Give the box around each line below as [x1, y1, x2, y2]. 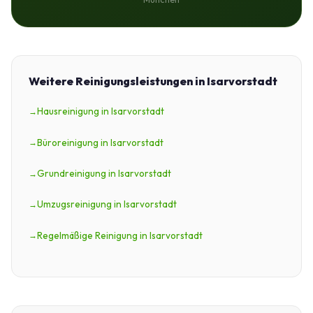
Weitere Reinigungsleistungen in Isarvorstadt [29, 74, 277, 89]
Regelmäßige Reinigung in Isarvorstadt [37, 228, 203, 242]
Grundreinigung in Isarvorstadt [37, 167, 171, 180]
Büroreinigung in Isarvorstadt [37, 136, 163, 149]
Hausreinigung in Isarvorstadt [37, 105, 164, 118]
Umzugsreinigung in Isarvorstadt [37, 198, 177, 211]
